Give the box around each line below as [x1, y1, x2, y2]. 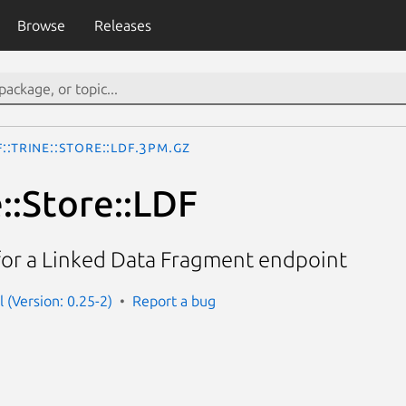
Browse [16, 17, 65, 34]
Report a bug [132, 292, 216, 309]
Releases [93, 17, 151, 34]
